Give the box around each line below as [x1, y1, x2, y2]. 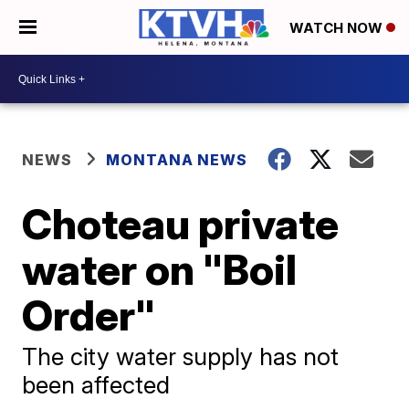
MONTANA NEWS [106, 151, 248, 169]
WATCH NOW [289, 19, 386, 37]
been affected [22, 371, 171, 399]
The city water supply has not [22, 342, 340, 371]
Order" [22, 289, 156, 341]
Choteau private [22, 198, 340, 249]
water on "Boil [22, 244, 298, 295]
